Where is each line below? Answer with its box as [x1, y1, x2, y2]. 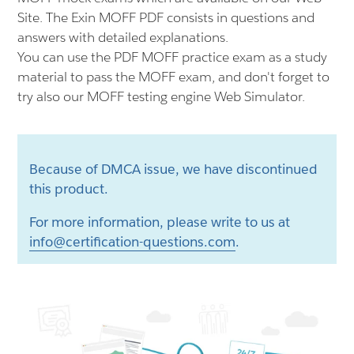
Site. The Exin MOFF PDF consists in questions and [17, 9, 315, 26]
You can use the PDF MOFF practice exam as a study [17, 48, 328, 66]
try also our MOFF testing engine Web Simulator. [17, 88, 306, 105]
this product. [29, 180, 109, 198]
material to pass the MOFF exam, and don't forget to [17, 68, 330, 85]
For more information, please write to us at [29, 213, 291, 231]
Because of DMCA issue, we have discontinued [29, 160, 318, 178]
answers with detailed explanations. [17, 28, 229, 46]
